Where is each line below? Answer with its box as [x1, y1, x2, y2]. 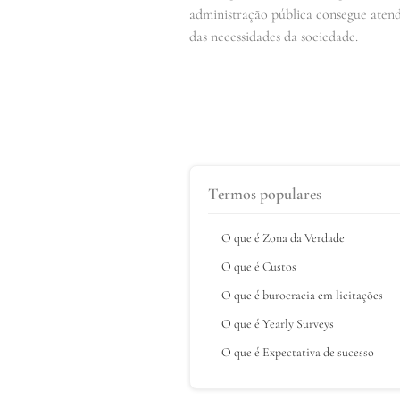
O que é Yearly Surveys [221, 315, 334, 331]
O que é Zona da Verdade [221, 229, 345, 246]
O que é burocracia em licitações [221, 287, 383, 303]
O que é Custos [221, 258, 296, 274]
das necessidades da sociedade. [189, 27, 358, 46]
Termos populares [208, 183, 321, 204]
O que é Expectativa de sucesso [221, 344, 374, 360]
